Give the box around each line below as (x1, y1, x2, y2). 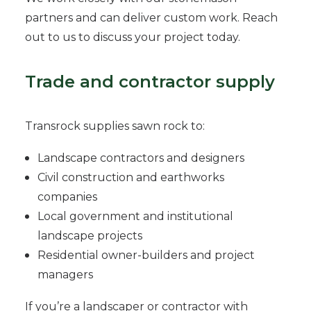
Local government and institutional (37, 210, 233, 223)
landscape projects (37, 229, 142, 242)
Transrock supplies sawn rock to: (25, 119, 205, 133)
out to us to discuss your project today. (25, 31, 240, 44)
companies (37, 190, 97, 203)
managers (37, 268, 93, 281)
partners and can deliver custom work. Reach (25, 11, 278, 24)
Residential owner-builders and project (37, 249, 255, 262)
